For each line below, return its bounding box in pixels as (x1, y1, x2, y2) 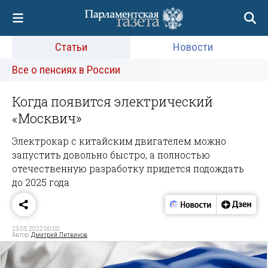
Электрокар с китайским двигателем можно (12, 134, 226, 147)
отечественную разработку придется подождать (12, 162, 244, 175)
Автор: (12, 231, 31, 238)
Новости (173, 40, 214, 54)
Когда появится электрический (12, 93, 213, 110)
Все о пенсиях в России (12, 63, 120, 77)
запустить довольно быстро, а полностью (12, 148, 210, 161)
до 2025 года (12, 175, 69, 188)
